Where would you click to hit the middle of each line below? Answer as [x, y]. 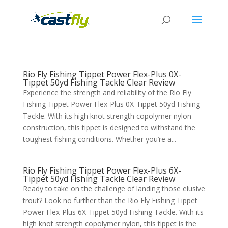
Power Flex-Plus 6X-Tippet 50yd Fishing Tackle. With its [113, 212]
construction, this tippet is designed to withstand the [109, 127]
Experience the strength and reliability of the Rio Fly [107, 92]
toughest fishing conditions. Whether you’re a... [99, 139]
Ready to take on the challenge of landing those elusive [114, 189]
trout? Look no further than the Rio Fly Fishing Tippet [110, 200]
